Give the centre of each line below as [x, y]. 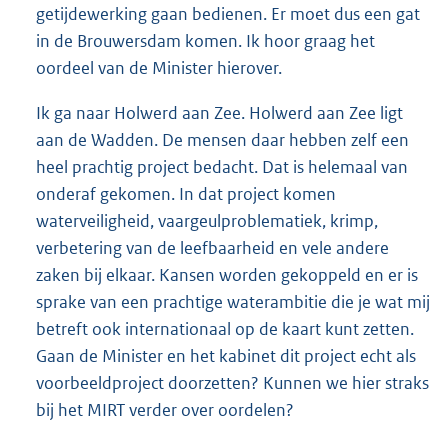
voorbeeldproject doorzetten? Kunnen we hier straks [232, 383]
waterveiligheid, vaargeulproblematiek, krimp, [207, 221]
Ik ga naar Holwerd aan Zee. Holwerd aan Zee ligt [219, 113]
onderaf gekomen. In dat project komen [186, 194]
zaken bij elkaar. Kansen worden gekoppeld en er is [227, 275]
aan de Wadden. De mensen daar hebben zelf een [222, 140]
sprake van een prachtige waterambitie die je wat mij [233, 302]
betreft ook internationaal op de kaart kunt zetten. [225, 329]
